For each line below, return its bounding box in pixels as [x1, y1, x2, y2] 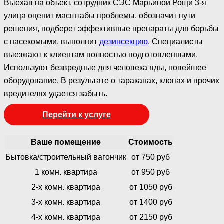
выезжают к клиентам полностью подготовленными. [4, 50, 198, 59]
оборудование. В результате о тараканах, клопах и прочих [4, 76, 219, 85]
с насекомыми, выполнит [4, 37, 99, 46]
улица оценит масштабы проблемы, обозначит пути [4, 11, 195, 20]
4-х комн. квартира [31, 212, 100, 221]
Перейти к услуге [42, 110, 111, 119]
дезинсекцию [99, 37, 148, 46]
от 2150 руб [129, 212, 172, 221]
